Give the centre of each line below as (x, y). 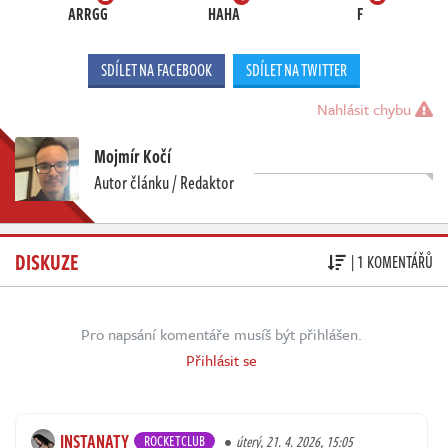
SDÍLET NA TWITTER (296, 70)
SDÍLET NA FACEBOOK (156, 70)
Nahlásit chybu (366, 109)
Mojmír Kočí (132, 156)
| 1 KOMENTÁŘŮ (392, 261)
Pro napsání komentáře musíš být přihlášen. (221, 334)
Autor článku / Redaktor (164, 182)
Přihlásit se (221, 360)
